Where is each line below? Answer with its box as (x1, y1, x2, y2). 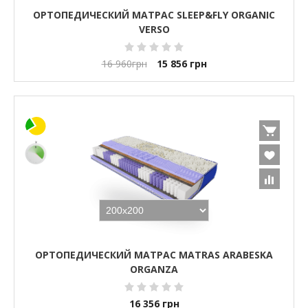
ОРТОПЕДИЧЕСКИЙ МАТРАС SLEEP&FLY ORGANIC (33, 8, 275, 22)
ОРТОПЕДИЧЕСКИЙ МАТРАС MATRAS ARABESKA (35, 248, 273, 262)
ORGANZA (130, 263, 178, 276)
